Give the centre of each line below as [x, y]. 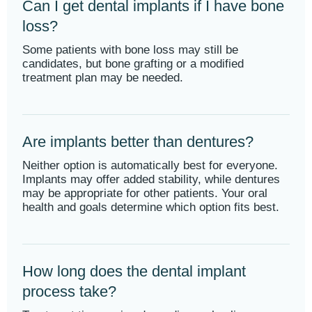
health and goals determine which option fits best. [151, 207]
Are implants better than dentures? [138, 142]
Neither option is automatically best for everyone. [150, 165]
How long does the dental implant [134, 271]
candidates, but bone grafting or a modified [133, 64]
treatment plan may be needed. [103, 78]
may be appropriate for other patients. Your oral [145, 193]
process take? [69, 291]
